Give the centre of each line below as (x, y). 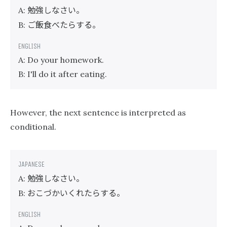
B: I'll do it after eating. (63, 74)
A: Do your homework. (61, 60)
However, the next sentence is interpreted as (98, 112)
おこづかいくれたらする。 (76, 193)
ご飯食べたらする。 (64, 24)
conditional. (33, 127)
